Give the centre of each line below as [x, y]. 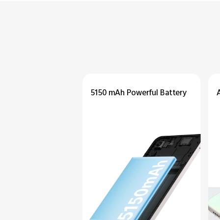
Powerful [143, 93]
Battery [173, 93]
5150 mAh [109, 93]
